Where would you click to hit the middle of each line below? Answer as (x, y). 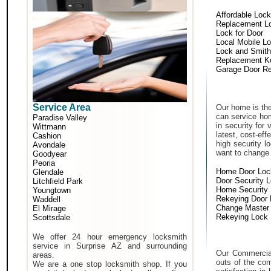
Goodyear (50, 154)
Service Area (62, 107)
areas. (44, 255)
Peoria (44, 163)
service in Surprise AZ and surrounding (110, 246)
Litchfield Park (58, 181)
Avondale (49, 145)
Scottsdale (51, 217)
